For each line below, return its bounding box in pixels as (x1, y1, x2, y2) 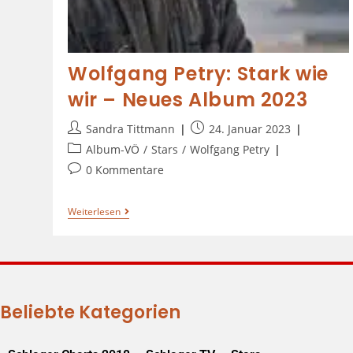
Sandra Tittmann (85, 121, 175, 136)
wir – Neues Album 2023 (67, 86, 308, 113)
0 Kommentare (85, 162, 164, 177)
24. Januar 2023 (208, 121, 291, 136)
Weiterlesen (67, 204, 121, 218)
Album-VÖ (85, 141, 139, 157)
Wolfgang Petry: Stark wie (67, 60, 329, 87)
